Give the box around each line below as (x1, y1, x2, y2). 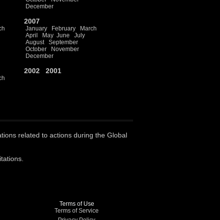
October (26, 46, 47, 53)
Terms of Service (55, 207, 99, 214)
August (26, 39, 44, 46)
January (26, 25, 47, 32)
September (49, 39, 78, 46)
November (51, 46, 79, 53)
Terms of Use (59, 200, 94, 207)
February (52, 25, 76, 32)
